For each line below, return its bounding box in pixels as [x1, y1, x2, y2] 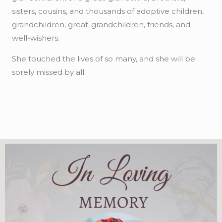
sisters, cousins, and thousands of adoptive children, [12, 6, 204, 16]
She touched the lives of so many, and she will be [12, 54, 195, 63]
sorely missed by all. [12, 67, 86, 77]
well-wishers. [12, 33, 59, 43]
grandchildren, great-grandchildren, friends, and [12, 20, 190, 29]
